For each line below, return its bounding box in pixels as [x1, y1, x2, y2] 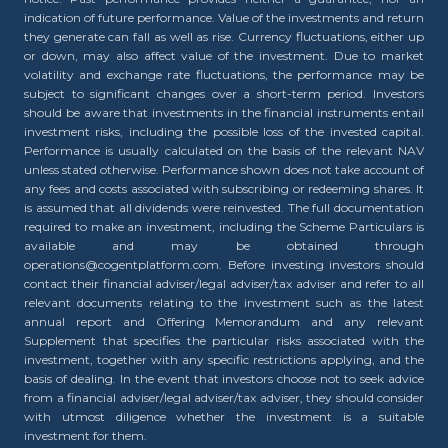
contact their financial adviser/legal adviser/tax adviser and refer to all [24, 276, 424, 291]
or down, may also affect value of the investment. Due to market [24, 48, 424, 63]
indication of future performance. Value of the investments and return [24, 10, 424, 25]
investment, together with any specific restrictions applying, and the [24, 352, 424, 367]
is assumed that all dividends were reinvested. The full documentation [24, 200, 424, 215]
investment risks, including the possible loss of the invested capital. [24, 124, 424, 139]
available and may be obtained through [24, 238, 424, 253]
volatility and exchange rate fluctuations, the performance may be [24, 67, 424, 82]
